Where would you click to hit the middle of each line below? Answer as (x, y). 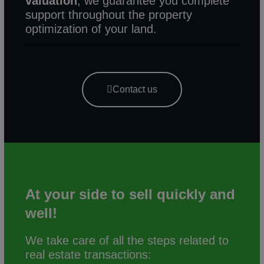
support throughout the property (109, 14)
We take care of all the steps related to (127, 240)
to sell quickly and (174, 194)
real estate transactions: (89, 254)
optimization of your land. (91, 29)
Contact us (135, 89)
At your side (67, 194)
